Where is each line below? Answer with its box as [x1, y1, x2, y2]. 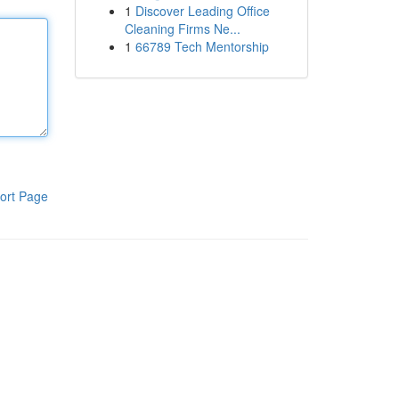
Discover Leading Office [134, 2, 270, 20]
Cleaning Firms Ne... [124, 20, 240, 37]
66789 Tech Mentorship [134, 37, 269, 55]
